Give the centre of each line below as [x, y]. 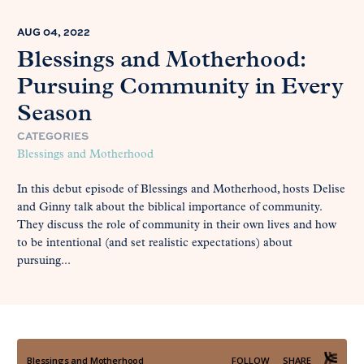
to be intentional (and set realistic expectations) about [155, 244]
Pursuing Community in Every [180, 88]
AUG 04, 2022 [54, 32]
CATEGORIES [53, 136]
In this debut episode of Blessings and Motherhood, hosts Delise [181, 190]
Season [54, 115]
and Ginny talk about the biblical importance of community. [169, 208]
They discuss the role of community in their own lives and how [177, 226]
